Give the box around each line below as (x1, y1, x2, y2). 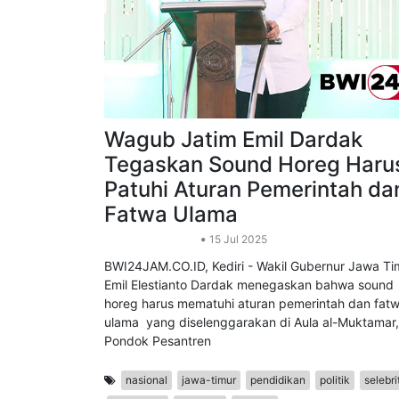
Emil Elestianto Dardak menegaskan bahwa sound (104, 330, 394, 346)
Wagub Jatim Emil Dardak (104, 180, 362, 207)
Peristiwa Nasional (104, 286, 197, 300)
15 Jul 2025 (207, 286, 267, 300)
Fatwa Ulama (104, 255, 238, 281)
